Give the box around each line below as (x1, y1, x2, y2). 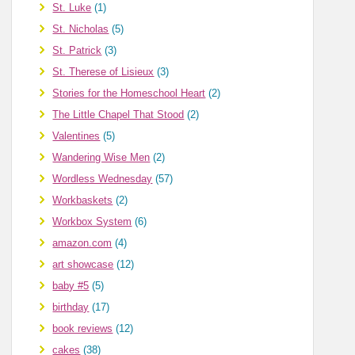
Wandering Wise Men (52, 151, 151, 164)
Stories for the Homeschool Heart (52, 87, 206, 100)
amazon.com (52, 237, 113, 250)
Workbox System (52, 216, 132, 228)
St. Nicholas (52, 23, 109, 36)
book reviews (52, 323, 113, 335)
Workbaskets (52, 194, 113, 207)
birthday (52, 301, 90, 314)
